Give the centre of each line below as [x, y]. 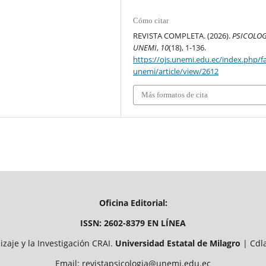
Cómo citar [151, 20]
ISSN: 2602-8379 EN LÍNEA [133, 223]
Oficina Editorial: [133, 203]
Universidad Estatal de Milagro [178, 243]
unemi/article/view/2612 [176, 71]
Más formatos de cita [175, 94]
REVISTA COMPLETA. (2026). [183, 35]
